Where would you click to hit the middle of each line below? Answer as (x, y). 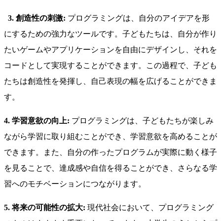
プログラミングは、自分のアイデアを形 (138, 18)
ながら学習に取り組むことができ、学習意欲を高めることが (110, 137)
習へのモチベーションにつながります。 (78, 184)
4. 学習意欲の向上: (37, 121)
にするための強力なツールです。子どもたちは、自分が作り (110, 34)
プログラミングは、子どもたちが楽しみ (142, 121)
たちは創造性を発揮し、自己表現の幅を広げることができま (110, 81)
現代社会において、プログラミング (149, 208)
